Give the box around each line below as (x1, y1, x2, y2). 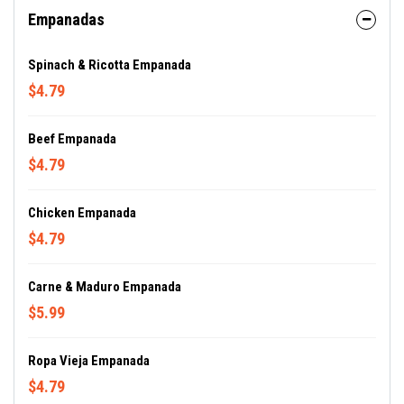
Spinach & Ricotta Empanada (28, 57, 191, 73)
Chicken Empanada (28, 205, 136, 221)
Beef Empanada (28, 131, 116, 147)
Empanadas (28, 10, 105, 29)
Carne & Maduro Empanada (28, 279, 181, 295)
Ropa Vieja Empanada (28, 353, 150, 369)
